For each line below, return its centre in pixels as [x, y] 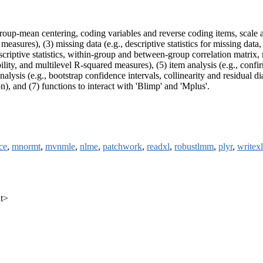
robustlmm [194, 147]
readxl [158, 147]
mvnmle [60, 147]
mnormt [26, 147]
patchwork [122, 147]
